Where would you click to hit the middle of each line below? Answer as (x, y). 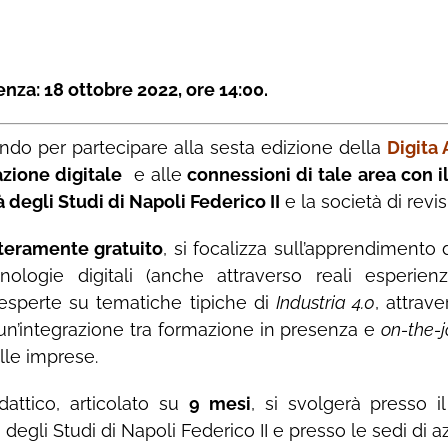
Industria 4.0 (325, 302)
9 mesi (219, 403)
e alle (152, 174)
